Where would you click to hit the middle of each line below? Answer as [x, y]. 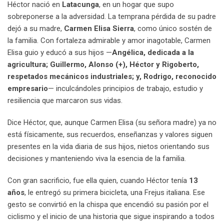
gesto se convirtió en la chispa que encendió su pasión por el [108, 205]
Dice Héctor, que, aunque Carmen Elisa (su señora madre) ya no [112, 123]
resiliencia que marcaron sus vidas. [65, 101]
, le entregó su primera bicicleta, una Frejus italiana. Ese [115, 193]
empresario [28, 89]
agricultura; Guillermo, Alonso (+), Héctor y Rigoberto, [103, 65]
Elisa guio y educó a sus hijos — [60, 53]
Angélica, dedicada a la [153, 53]
